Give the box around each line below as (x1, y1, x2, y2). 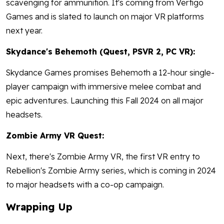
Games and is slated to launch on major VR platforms (6, 11, 204, 22)
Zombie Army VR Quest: (6, 130, 104, 141)
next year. (6, 25, 42, 36)
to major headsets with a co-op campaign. (6, 179, 164, 190)
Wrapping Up (6, 200, 72, 213)
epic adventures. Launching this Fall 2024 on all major (6, 95, 203, 106)
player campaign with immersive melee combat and (6, 81, 201, 92)
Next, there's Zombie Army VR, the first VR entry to (6, 151, 200, 162)
